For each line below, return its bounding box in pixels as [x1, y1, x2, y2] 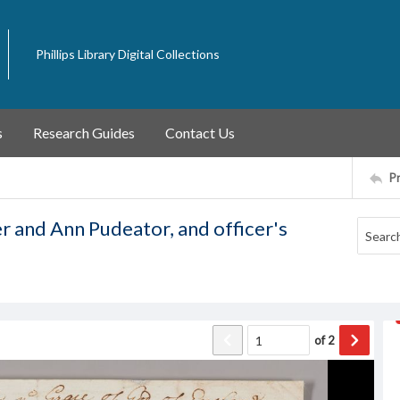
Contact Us [165, 124, 235, 141]
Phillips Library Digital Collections [36, 46, 220, 62]
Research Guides [33, 124, 135, 141]
